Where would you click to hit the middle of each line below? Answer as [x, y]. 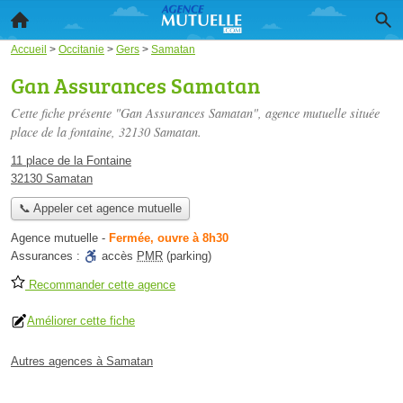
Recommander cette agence [100, 285]
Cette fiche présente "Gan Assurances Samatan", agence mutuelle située [195, 113]
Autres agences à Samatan [82, 362]
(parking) [187, 256]
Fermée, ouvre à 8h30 [169, 238]
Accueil [29, 49]
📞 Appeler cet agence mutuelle [100, 209]
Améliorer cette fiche [81, 321]
